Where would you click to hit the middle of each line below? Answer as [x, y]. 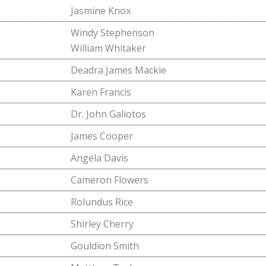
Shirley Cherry [102, 224]
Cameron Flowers [110, 180]
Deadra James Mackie [118, 70]
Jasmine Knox [101, 11]
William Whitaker [108, 48]
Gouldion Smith [105, 246]
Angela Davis [99, 158]
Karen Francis [101, 92]
